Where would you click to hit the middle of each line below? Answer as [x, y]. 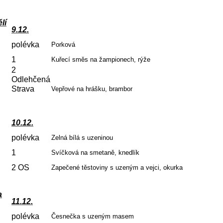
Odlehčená [31, 79]
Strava [23, 89]
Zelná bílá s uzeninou [82, 138]
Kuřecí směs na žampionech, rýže [101, 59]
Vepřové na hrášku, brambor [92, 89]
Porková [63, 45]
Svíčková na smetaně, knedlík [95, 153]
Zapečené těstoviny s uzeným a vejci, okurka [117, 167]
